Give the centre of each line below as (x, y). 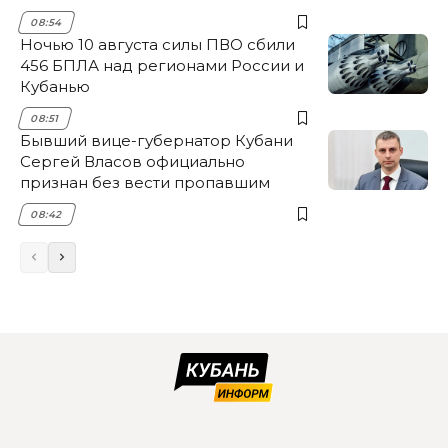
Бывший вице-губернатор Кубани (156, 140)
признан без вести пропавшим (145, 182)
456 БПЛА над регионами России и (162, 65)
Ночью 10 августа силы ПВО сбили (157, 44)
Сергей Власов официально (132, 161)
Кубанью (55, 86)
